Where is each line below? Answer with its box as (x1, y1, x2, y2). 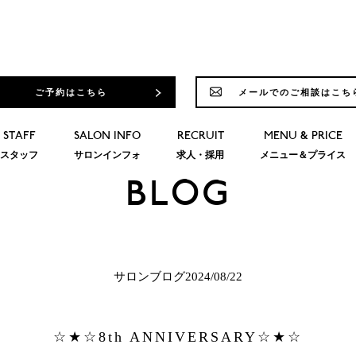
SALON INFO (74, 131, 141, 142)
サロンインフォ (74, 149, 141, 161)
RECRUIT (176, 131, 224, 142)
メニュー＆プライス (260, 149, 346, 161)
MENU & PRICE (263, 131, 342, 142)
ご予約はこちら (34, 87, 107, 97)
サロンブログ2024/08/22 (114, 270, 242, 283)
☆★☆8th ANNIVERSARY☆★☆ (53, 329, 303, 345)
